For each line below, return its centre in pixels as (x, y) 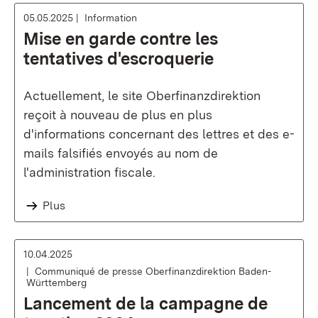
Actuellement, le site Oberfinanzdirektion (142, 95)
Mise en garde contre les (121, 39)
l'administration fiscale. (89, 172)
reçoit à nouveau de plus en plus (118, 115)
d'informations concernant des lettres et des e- (159, 134)
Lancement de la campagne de (146, 303)
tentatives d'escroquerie (119, 59)
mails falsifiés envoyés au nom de (121, 153)
